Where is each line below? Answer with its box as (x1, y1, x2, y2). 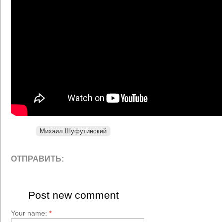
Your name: (11, 209, 49, 217)
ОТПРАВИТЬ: (11, 155, 64, 163)
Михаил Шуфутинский (40, 127, 107, 135)
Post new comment (28, 189, 119, 201)
